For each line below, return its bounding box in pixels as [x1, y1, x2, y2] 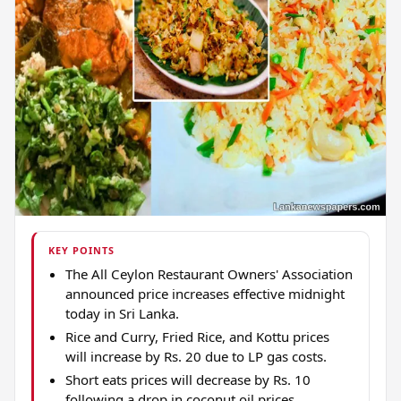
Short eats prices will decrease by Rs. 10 [64, 371, 311, 389]
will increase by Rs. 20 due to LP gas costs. [64, 347, 327, 366]
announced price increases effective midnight [64, 285, 345, 303]
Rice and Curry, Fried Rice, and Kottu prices [64, 328, 329, 346]
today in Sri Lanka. [64, 304, 179, 323]
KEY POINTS [48, 243, 115, 258]
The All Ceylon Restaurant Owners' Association [64, 265, 353, 284]
